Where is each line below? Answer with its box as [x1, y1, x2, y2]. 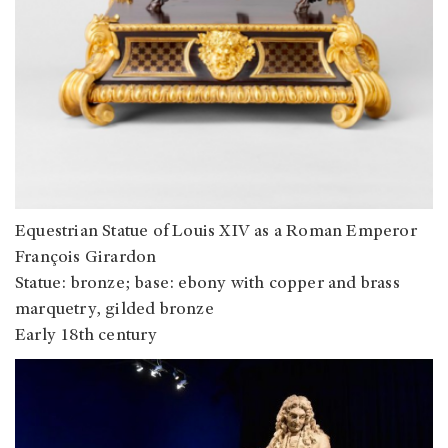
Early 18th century [15, 327, 158, 346]
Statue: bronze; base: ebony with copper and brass [15, 275, 400, 294]
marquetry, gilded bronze [15, 301, 214, 320]
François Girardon [15, 249, 157, 268]
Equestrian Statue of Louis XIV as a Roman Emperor [15, 223, 417, 242]
